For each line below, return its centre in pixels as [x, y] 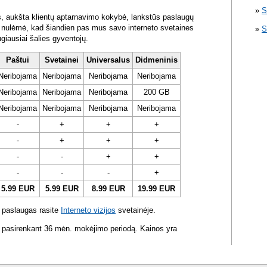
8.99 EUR [108, 189]
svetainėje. [136, 210]
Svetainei [62, 60]
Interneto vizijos [88, 210]
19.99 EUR [156, 189]
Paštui [18, 60]
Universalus [108, 60]
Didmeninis [156, 60]
